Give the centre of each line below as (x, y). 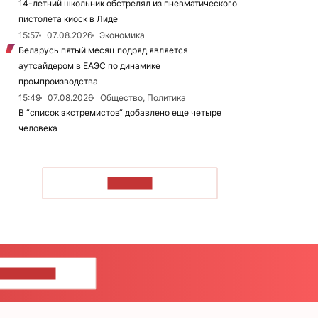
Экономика (122, 35)
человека (38, 128)
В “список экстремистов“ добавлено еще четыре (120, 113)
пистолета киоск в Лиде (68, 19)
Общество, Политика (143, 98)
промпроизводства (58, 81)
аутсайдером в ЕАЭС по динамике (89, 66)
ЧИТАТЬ (130, 183)
